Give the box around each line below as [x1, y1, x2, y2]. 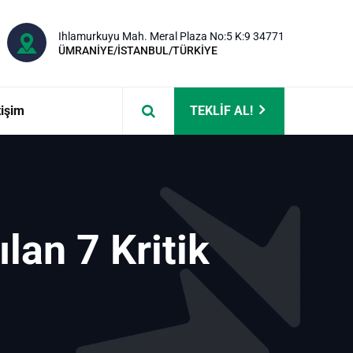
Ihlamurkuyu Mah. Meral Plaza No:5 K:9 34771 [58, 30, 284, 43]
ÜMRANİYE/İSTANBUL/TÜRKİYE [58, 44, 217, 57]
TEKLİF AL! [190, 103, 253, 118]
